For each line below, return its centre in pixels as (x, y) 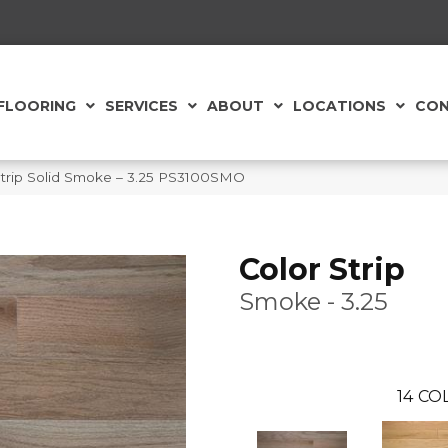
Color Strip (322, 269)
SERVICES (141, 106)
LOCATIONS (339, 106)
